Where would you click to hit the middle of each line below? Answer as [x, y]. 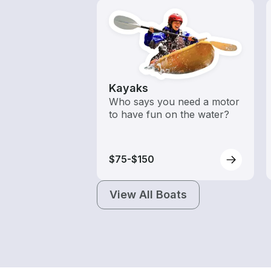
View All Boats [148, 194]
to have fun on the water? [169, 114]
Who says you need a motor [174, 101]
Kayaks [129, 88]
